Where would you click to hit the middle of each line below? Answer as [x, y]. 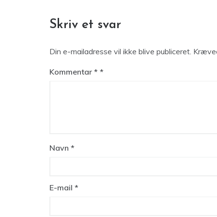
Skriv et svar [85, 25]
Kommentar [72, 72]
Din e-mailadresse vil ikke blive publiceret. [120, 51]
